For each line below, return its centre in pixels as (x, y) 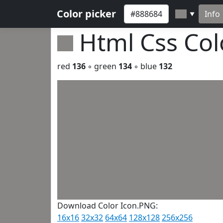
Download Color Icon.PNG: (108, 206)
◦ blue (145, 66)
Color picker (86, 14)
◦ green (102, 66)
